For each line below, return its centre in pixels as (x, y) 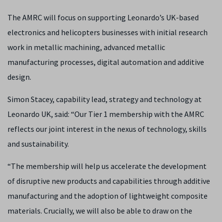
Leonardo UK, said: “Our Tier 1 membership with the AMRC (106, 114)
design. (20, 77)
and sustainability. (39, 144)
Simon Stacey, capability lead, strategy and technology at (105, 99)
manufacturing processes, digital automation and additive (106, 62)
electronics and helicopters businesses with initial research (108, 32)
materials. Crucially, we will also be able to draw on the (100, 211)
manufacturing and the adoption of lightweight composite (108, 196)
